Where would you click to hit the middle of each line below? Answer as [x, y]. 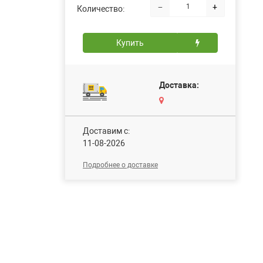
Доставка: [179, 85]
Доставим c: [106, 131]
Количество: [101, 9]
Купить [130, 43]
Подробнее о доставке [120, 165]
